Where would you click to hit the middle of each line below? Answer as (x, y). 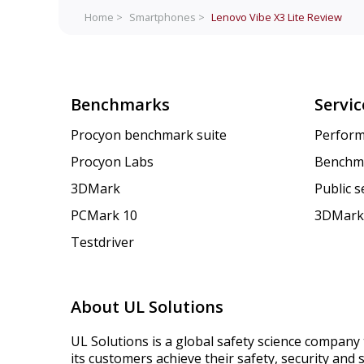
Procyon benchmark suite (149, 135)
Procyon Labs (112, 162)
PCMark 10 (104, 216)
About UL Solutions (147, 307)
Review (323, 17)
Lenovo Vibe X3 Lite (258, 17)
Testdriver (102, 243)
